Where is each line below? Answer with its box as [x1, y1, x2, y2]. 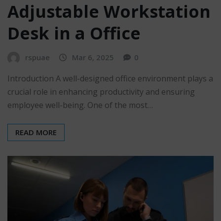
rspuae [25, 52, 50, 62]
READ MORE [15, 127, 57, 138]
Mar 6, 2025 [72, 52, 114, 62]
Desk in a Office [7, 21, 141, 44]
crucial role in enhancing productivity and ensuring [7, 86, 195, 98]
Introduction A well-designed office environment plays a [7, 73, 213, 84]
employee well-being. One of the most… [7, 100, 153, 111]
